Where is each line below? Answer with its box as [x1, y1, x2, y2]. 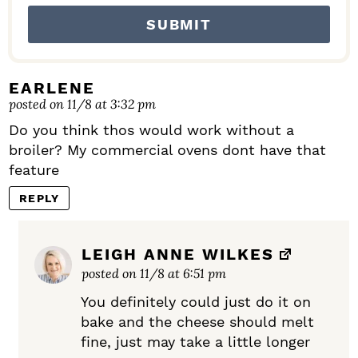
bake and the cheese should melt [81, 313, 314, 331]
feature [9, 161, 59, 179]
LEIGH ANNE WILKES [82, 245, 274, 265]
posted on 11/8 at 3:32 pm [9, 95, 156, 113]
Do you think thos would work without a [9, 121, 294, 139]
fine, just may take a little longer [81, 333, 310, 351]
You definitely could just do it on [81, 293, 311, 311]
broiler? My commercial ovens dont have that [9, 141, 326, 159]
